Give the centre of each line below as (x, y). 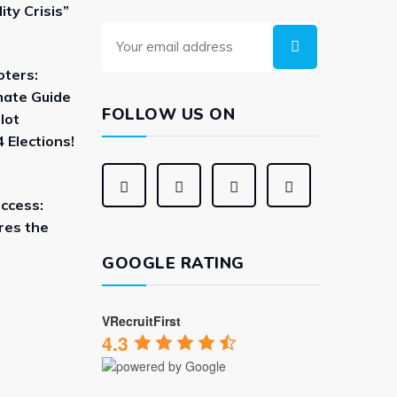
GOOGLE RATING (173, 263)
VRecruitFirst (141, 320)
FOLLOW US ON (168, 114)
